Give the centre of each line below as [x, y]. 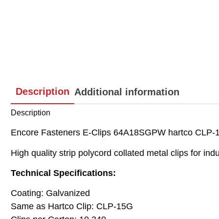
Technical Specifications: [63, 173]
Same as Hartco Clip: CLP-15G [72, 207]
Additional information [127, 92]
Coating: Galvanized [50, 193]
